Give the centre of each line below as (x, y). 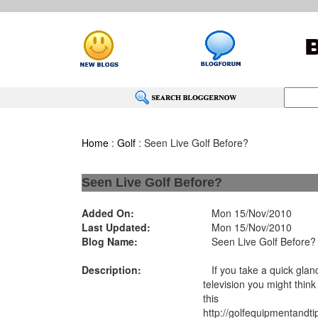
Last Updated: (116, 227)
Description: (111, 270)
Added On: (108, 213)
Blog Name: (109, 241)
